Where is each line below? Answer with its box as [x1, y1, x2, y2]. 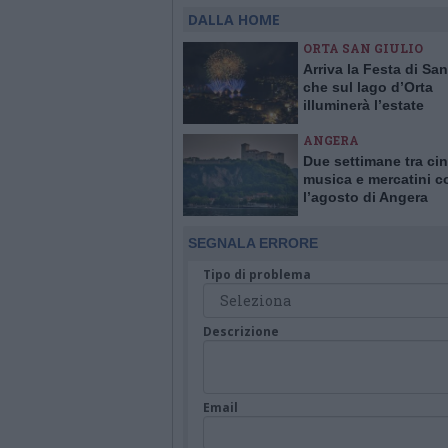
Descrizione [203, 323, 279, 340]
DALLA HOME [188, 10, 280, 29]
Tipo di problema [203, 266, 311, 283]
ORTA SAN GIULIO [303, 40, 423, 56]
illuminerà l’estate [303, 97, 424, 113]
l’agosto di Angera [303, 189, 428, 205]
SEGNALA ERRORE [188, 235, 318, 251]
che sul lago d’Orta [303, 79, 433, 95]
